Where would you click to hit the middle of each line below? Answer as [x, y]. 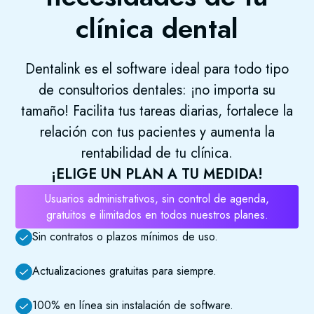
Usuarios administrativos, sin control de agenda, [157, 199]
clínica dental [157, 29]
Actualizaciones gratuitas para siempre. [125, 271]
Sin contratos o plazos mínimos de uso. [125, 237]
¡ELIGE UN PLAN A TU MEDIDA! [157, 175]
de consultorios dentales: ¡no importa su [157, 90]
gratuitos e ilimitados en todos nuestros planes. [157, 215]
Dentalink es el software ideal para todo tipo [157, 69]
